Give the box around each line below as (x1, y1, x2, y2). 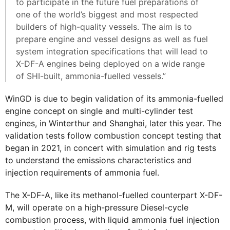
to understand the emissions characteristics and (5, 155, 191, 166)
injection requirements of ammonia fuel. (5, 167, 159, 178)
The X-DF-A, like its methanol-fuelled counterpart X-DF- (5, 190, 222, 201)
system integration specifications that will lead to (16, 46, 208, 57)
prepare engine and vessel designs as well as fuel (16, 34, 208, 45)
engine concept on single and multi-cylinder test (5, 106, 193, 117)
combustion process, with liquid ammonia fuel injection (5, 215, 219, 225)
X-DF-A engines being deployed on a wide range (16, 59, 205, 69)
